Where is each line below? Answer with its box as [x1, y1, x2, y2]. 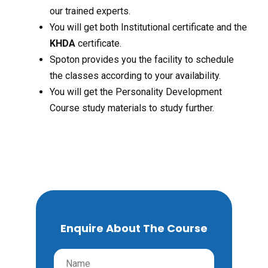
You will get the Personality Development [50, 86, 222, 98]
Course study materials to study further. [50, 102, 214, 114]
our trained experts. [50, 5, 130, 17]
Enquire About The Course [60, 221, 208, 236]
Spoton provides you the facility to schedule [50, 54, 234, 66]
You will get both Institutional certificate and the [50, 22, 247, 33]
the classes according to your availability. [50, 70, 221, 82]
